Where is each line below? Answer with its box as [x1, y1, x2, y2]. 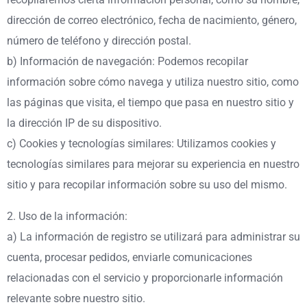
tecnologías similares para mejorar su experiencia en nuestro [7, 157, 299, 171]
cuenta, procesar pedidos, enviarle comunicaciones [7, 250, 252, 264]
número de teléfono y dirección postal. [7, 34, 191, 47]
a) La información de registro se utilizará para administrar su [7, 230, 300, 243]
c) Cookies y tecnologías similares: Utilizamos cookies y [7, 136, 276, 150]
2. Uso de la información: [7, 209, 127, 223]
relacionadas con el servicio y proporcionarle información [7, 271, 283, 284]
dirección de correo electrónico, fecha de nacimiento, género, [7, 13, 297, 27]
